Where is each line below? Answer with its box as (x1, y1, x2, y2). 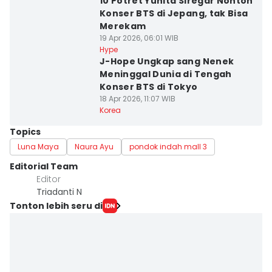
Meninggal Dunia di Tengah (99, 68, 232, 80)
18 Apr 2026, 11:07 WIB (99, 93, 175, 104)
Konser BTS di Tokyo (99, 81, 198, 93)
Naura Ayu (75, 141, 114, 152)
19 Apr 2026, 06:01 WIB (99, 33, 178, 43)
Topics (10, 126, 41, 138)
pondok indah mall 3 (129, 141, 207, 152)
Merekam (99, 20, 146, 32)
